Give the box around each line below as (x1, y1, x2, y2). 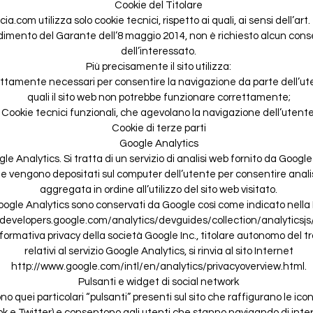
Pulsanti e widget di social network (78, 276, 239, 287)
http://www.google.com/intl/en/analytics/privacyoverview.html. (10, 261, 307, 272)
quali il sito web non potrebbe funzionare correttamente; (27, 92, 291, 103)
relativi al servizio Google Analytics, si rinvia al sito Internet (24, 245, 293, 256)
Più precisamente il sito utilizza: (86, 61, 231, 72)
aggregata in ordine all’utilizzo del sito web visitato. (40, 184, 277, 195)
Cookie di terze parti (111, 122, 206, 133)
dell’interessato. (121, 45, 196, 57)
